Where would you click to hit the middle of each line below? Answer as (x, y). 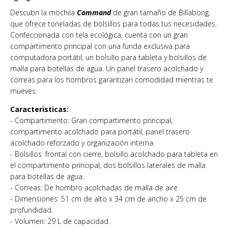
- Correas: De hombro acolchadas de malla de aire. (95, 188)
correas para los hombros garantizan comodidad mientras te (112, 80)
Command (94, 12)
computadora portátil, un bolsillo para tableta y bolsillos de (108, 57)
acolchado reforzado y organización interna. (82, 143)
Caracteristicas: (39, 109)
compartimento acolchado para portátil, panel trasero (100, 132)
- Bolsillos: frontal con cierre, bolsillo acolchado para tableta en (114, 154)
